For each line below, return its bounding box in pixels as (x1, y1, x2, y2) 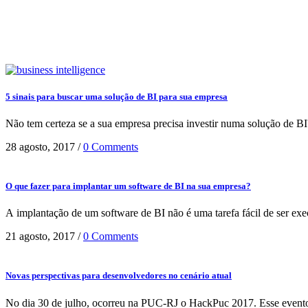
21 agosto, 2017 (5, 230, 75, 243)
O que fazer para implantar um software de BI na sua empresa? (5, 181, 251, 192)
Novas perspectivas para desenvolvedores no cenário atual (5, 270, 232, 281)
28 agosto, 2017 (5, 140, 75, 153)
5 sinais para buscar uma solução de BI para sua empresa (5, 91, 228, 102)
